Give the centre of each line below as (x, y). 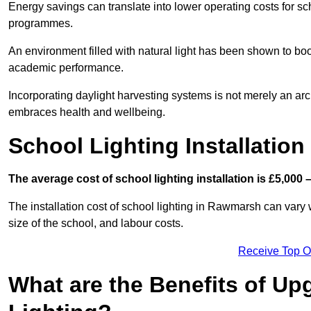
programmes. (41, 23)
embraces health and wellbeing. (87, 112)
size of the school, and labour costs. (96, 223)
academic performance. (66, 67)
